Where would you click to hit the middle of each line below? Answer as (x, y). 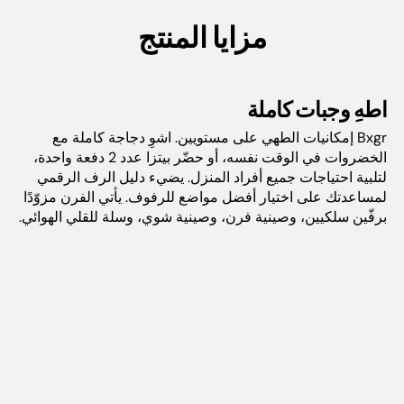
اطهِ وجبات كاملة (317, 108)
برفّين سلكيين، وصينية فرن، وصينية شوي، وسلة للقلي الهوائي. (203, 216)
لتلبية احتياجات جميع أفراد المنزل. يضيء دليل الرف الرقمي (212, 177)
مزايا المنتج (202, 36)
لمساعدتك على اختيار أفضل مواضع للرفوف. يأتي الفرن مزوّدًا (206, 197)
